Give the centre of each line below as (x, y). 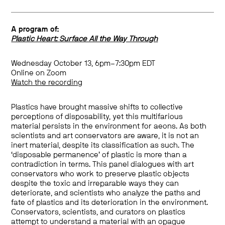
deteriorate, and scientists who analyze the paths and (106, 193)
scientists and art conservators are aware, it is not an (105, 136)
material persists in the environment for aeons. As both (109, 126)
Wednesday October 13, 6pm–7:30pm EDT (83, 64)
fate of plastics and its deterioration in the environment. (110, 203)
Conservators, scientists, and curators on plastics (98, 212)
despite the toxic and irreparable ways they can (95, 184)
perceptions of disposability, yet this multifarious (97, 117)
